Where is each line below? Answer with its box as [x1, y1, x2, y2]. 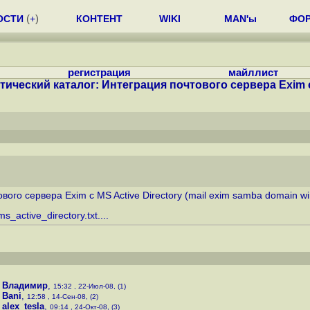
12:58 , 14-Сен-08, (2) [27, 293, 98, 300]
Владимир [2, 280, 48, 291]
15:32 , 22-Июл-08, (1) [53, 282, 126, 290]
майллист [228, 67, 278, 78]
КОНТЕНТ [76, 13, 122, 24]
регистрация [68, 67, 131, 78]
